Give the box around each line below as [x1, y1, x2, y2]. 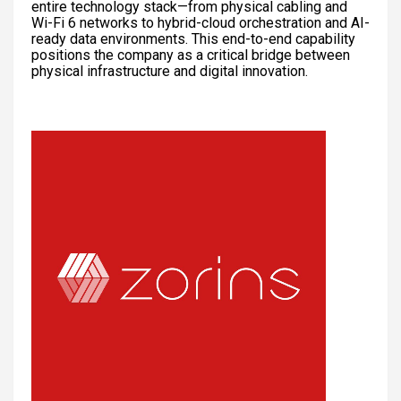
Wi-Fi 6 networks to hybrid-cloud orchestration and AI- [31, 13, 370, 31]
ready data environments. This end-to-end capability [31, 30, 355, 47]
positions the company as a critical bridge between [31, 46, 350, 64]
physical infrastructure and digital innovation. [31, 62, 308, 80]
